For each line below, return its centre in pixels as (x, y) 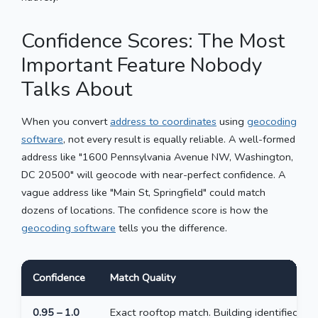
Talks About (77, 89)
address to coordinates (163, 121)
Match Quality (143, 277)
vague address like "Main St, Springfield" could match (143, 192)
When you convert (66, 121)
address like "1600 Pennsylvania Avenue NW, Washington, (157, 157)
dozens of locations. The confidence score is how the (145, 210)
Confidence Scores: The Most (153, 40)
